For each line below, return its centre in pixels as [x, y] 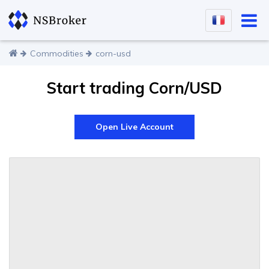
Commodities [57, 53]
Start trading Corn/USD [134, 88]
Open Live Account [134, 127]
